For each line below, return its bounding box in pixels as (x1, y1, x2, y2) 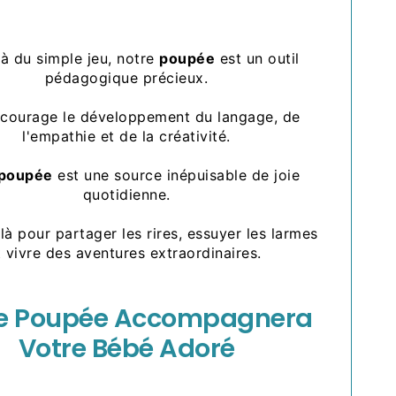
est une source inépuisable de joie (52, 166, 301, 185)
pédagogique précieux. (44, 69, 209, 88)
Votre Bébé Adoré (18, 331, 235, 367)
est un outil (215, 49, 300, 68)
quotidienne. (82, 186, 171, 204)
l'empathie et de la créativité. (22, 127, 231, 146)
